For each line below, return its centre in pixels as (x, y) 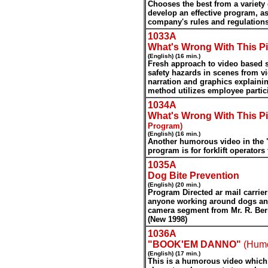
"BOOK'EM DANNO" (196, 244)
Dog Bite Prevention (194, 176)
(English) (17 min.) (174, 253)
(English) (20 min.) (174, 185)
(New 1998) (167, 219)
